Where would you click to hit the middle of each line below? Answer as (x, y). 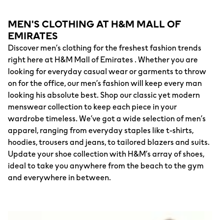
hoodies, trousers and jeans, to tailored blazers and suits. (109, 142)
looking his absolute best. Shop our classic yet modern (104, 95)
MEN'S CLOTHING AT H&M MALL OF (95, 24)
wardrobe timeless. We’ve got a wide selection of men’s (107, 119)
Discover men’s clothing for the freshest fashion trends (105, 48)
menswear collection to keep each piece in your (92, 107)
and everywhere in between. (59, 178)
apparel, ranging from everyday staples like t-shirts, (101, 130)
